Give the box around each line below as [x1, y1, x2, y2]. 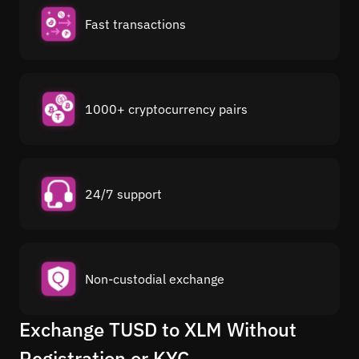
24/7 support [85, 185, 162, 202]
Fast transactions [85, 15, 186, 32]
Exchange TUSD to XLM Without [19, 316, 296, 342]
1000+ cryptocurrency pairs [85, 100, 248, 117]
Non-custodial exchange [85, 270, 224, 287]
